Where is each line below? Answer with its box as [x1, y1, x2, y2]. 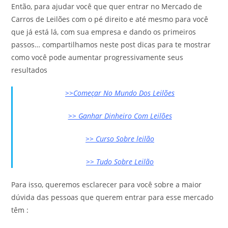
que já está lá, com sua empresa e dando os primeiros [11, 27, 196, 37]
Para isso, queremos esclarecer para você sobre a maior [11, 180, 202, 189]
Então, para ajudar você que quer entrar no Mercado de [11, 2, 203, 11]
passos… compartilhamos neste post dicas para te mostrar [11, 40, 211, 49]
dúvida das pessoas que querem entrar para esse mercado [11, 192, 214, 202]
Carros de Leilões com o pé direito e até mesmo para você [11, 14, 209, 24]
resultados [11, 65, 48, 75]
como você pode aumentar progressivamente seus [11, 52, 184, 62]
